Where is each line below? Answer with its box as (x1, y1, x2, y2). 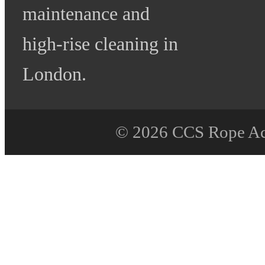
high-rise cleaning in (22, 33, 178, 54)
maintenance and (22, 2, 150, 24)
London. (22, 63, 86, 85)
